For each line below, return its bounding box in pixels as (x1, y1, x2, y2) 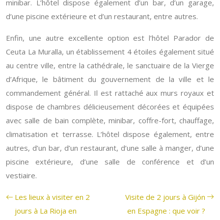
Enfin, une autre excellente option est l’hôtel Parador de (6, 33, 214, 43)
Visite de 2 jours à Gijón (125, 192, 205, 202)
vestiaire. (6, 170, 37, 180)
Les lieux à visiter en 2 (15, 192, 90, 202)
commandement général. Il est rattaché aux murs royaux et (6, 88, 214, 98)
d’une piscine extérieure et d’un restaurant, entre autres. (6, 11, 198, 21)
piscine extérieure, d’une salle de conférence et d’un (6, 157, 214, 166)
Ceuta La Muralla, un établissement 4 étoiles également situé (6, 47, 214, 56)
